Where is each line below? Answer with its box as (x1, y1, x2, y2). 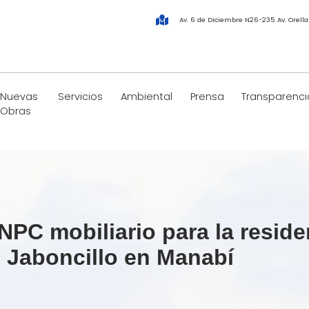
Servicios (58, 90, 103, 104)
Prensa (190, 90, 224, 104)
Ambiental (120, 90, 172, 104)
